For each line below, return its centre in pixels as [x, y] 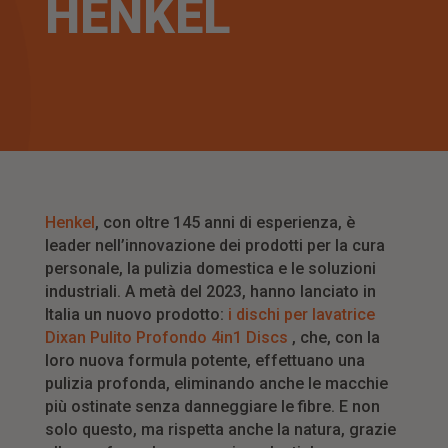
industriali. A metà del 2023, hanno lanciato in [210, 292]
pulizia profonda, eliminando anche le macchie [216, 384]
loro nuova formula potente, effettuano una [204, 361]
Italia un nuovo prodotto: [136, 315]
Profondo [171, 338]
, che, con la [333, 338]
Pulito [110, 338]
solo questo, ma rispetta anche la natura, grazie [220, 430]
